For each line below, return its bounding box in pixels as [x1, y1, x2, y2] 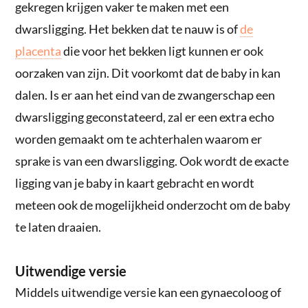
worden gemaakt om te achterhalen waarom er [15, 131, 263, 146]
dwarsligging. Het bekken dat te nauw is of [15, 21, 241, 36]
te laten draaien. [15, 219, 102, 234]
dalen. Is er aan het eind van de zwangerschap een [15, 87, 276, 102]
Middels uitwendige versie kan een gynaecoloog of [15, 284, 282, 300]
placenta [15, 43, 62, 58]
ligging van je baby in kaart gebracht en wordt [15, 175, 255, 190]
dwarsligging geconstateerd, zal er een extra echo [15, 109, 275, 124]
